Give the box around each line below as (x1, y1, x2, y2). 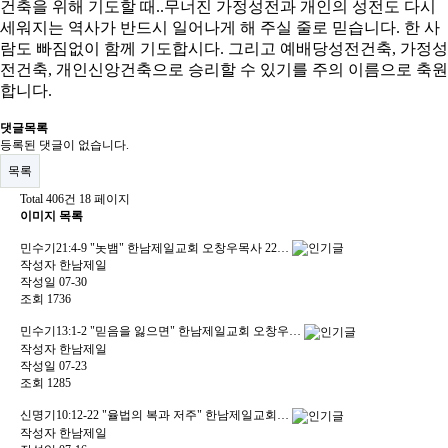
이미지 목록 (20, 208, 83, 223)
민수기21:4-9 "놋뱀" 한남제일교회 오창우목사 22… (20, 240, 292, 255)
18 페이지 (76, 191, 130, 206)
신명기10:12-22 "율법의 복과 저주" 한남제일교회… (20, 408, 292, 423)
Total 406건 (20, 191, 76, 206)
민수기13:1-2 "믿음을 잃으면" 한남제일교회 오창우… (20, 324, 304, 339)
